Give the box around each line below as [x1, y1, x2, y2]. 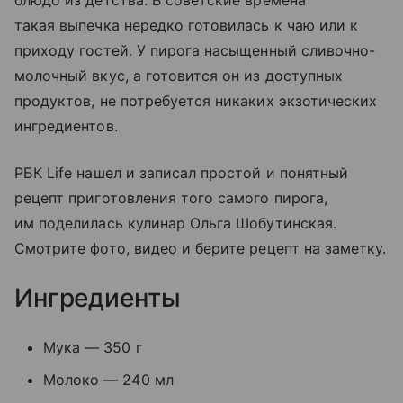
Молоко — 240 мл [43, 371, 174, 390]
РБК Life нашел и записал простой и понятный [14, 164, 349, 183]
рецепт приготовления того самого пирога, [14, 189, 327, 208]
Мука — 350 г [43, 338, 142, 357]
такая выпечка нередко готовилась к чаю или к [14, 16, 359, 35]
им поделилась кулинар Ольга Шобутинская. [14, 214, 336, 233]
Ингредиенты [14, 282, 181, 314]
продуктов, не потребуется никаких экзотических [14, 92, 378, 111]
